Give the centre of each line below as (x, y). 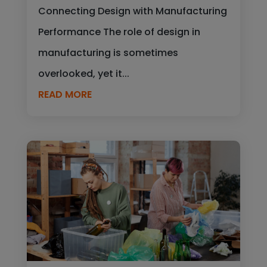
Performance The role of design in (119, 32)
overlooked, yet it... (83, 73)
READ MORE (65, 94)
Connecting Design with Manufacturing (132, 11)
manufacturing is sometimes (108, 52)
